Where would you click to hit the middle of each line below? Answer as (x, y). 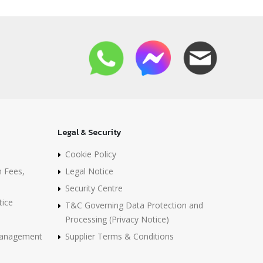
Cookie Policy (91, 154)
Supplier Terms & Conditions (119, 237)
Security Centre (94, 188)
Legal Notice (89, 171)
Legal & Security (90, 133)
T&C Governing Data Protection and (134, 205)
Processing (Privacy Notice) (117, 220)
